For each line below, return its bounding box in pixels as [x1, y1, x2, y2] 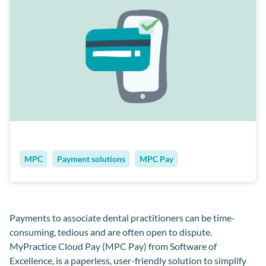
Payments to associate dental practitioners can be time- [9, 211, 235, 223]
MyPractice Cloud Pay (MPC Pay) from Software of [9, 240, 217, 252]
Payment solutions [57, 153, 125, 164]
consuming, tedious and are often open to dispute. [9, 226, 212, 237]
